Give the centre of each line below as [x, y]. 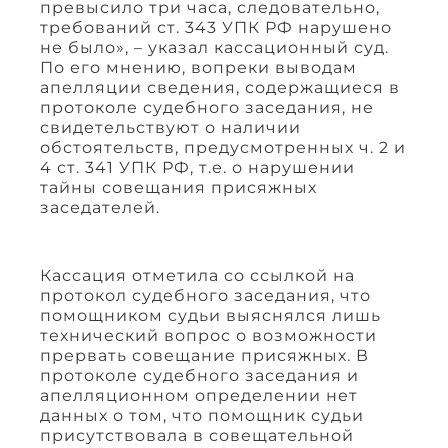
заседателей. [100, 207]
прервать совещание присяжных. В [204, 355]
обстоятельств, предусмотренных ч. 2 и [223, 147]
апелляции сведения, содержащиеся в [220, 87]
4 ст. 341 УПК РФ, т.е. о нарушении [197, 167]
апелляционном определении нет [199, 395]
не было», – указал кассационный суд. [214, 47]
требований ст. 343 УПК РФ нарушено [216, 27]
